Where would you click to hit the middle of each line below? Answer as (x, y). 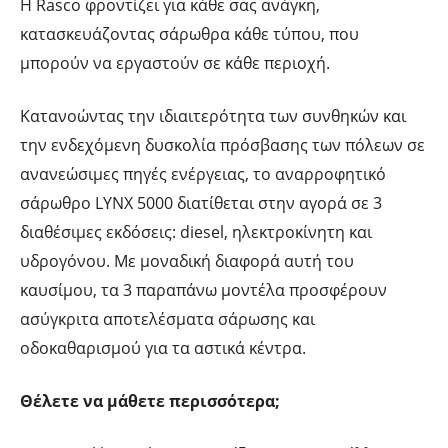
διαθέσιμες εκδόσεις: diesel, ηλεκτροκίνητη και (196, 231)
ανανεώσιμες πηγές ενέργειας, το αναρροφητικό (203, 173)
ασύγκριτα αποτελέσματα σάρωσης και (167, 318)
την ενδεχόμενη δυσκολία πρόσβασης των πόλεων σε (222, 144)
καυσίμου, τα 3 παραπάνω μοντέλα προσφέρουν (203, 289)
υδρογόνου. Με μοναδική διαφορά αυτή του (187, 260)
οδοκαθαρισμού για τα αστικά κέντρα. (163, 347)
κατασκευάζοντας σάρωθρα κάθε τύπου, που (189, 33)
